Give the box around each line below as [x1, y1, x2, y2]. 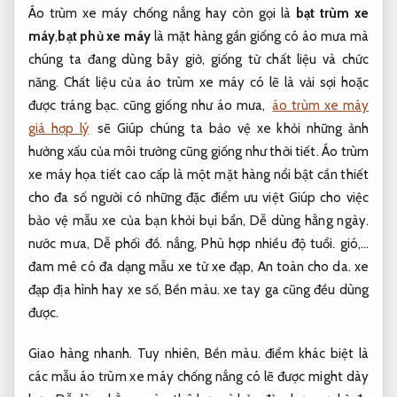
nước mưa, [28, 236, 94, 253]
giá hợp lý [28, 121, 90, 137]
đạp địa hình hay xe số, [28, 282, 166, 299]
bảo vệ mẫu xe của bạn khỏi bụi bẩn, [28, 213, 251, 230]
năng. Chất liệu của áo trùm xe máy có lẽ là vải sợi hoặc [28, 74, 369, 91]
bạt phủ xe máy [58, 28, 152, 45]
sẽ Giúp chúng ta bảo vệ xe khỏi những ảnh [91, 121, 370, 137]
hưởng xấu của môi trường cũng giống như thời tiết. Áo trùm [28, 144, 369, 160]
